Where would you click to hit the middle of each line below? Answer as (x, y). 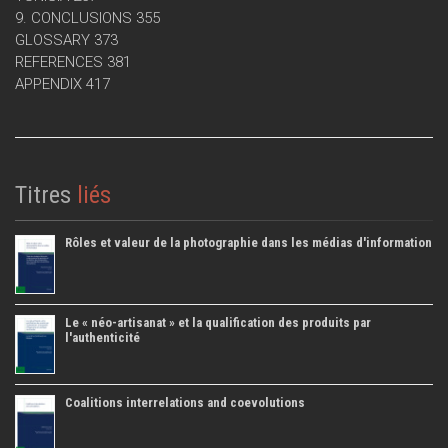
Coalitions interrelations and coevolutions (185, 403)
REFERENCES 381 (73, 62)
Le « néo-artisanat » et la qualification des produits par (218, 323)
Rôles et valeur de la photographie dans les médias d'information (248, 243)
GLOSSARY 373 (66, 40)
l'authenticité (102, 338)
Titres (43, 195)
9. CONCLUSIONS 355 (87, 18)
